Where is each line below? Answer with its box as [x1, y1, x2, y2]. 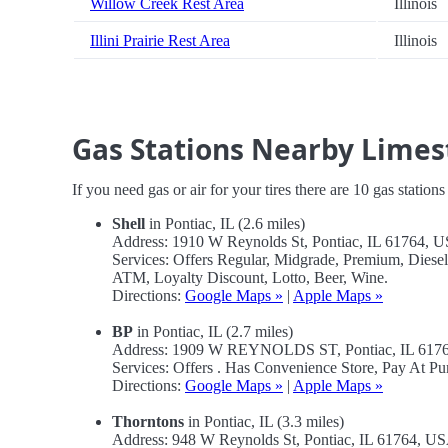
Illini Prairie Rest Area [90, 32, 230, 50]
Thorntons [112, 413, 184, 431]
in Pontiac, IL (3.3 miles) [184, 413, 344, 431]
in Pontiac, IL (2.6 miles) [145, 215, 305, 233]
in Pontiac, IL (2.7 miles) [133, 323, 293, 341]
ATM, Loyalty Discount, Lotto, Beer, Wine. [112, 269, 388, 287]
